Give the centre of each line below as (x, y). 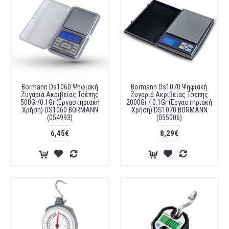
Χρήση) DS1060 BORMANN (60, 110)
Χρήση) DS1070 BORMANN (169, 110)
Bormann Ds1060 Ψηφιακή (60, 87)
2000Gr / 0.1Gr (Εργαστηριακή (169, 102)
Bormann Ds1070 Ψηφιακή (169, 87)
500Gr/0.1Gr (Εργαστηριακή (60, 102)
